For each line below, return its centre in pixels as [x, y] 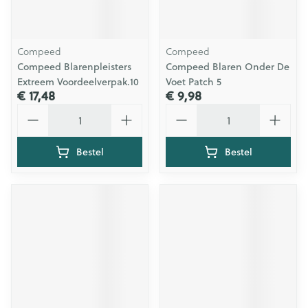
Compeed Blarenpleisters [74, 67]
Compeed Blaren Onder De [228, 67]
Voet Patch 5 [194, 82]
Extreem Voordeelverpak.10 [78, 82]
